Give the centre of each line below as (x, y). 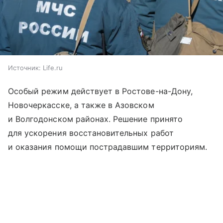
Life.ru (53, 68)
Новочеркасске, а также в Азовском (81, 105)
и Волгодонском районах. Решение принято (95, 119)
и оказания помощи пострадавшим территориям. (108, 147)
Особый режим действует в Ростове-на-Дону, (100, 91)
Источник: (24, 68)
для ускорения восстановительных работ (91, 133)
